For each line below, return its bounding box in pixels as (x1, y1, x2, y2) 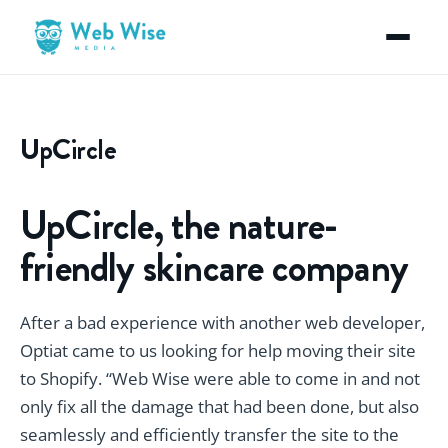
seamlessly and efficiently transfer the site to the (20, 423, 399, 446)
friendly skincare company (20, 239, 409, 296)
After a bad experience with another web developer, (20, 311, 425, 334)
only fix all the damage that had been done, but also (20, 395, 419, 418)
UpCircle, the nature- (20, 197, 338, 254)
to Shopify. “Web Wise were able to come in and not (20, 367, 420, 390)
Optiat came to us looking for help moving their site (20, 339, 416, 362)
